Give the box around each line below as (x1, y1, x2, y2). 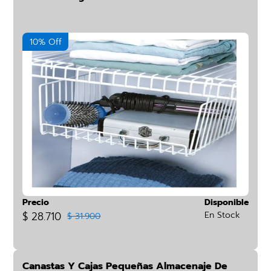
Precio (22, 196, 50, 209)
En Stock (204, 209, 240, 221)
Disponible (204, 196, 249, 209)
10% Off (29, 36, 62, 48)
